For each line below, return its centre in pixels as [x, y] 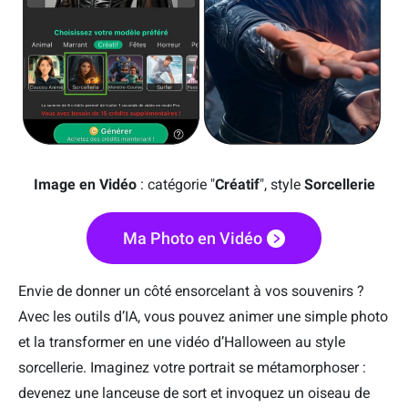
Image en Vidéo [85, 185]
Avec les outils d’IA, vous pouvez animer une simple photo [203, 317]
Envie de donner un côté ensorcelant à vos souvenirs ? [191, 291]
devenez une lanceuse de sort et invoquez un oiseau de [194, 393]
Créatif [237, 185]
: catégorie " [175, 185]
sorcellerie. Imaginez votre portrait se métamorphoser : [192, 368]
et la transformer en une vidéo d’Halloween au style [182, 342]
